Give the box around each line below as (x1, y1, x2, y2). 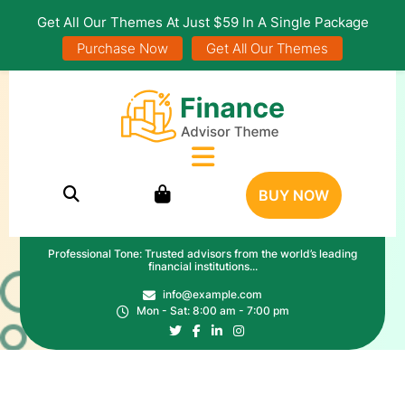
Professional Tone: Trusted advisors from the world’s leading (48, 247, 357, 260)
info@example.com (163, 287, 262, 301)
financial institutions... (147, 259, 258, 273)
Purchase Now (77, 40, 168, 57)
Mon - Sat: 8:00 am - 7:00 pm (136, 304, 289, 317)
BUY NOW (259, 186, 330, 204)
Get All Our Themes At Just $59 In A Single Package (36, 14, 369, 31)
